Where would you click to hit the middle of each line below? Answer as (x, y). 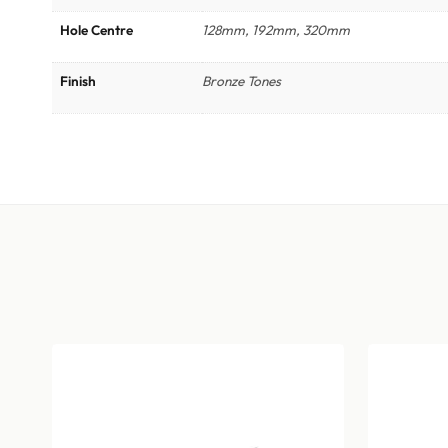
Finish (78, 81)
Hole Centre (96, 30)
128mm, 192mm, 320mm (276, 30)
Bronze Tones (241, 81)
